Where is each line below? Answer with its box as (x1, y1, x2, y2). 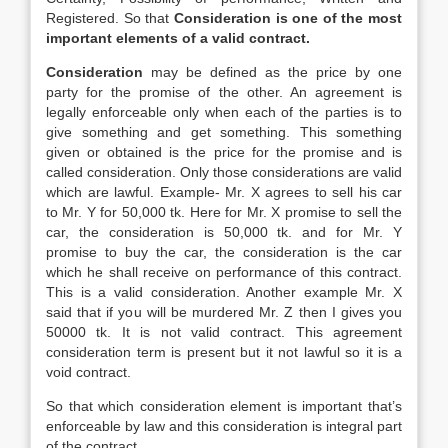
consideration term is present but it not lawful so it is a (46, 344, 402, 360)
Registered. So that (46, 10, 174, 26)
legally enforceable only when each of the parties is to (46, 104, 402, 120)
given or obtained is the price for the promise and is (46, 144, 402, 160)
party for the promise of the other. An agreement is (46, 84, 402, 100)
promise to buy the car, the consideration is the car (46, 244, 402, 260)
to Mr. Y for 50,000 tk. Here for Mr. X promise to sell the (46, 204, 402, 220)
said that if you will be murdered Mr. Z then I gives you (46, 304, 402, 320)
